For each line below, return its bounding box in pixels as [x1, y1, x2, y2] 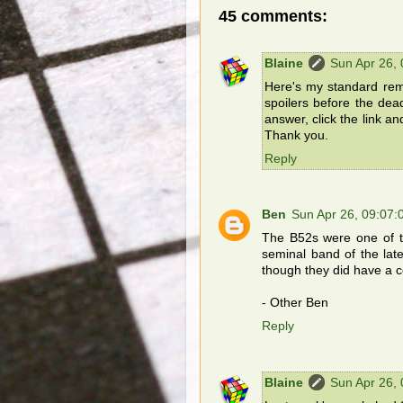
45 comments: [219, 6, 327, 25]
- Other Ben [262, 296, 328, 310]
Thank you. [264, 129, 328, 143]
